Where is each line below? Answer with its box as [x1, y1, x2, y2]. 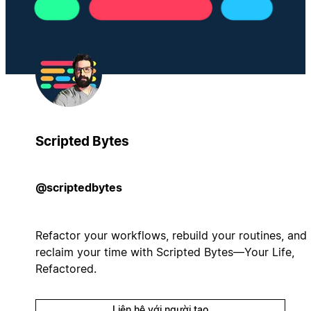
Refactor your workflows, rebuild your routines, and [35, 228, 307, 242]
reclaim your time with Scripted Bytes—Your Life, [35, 244, 294, 259]
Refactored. [35, 261, 96, 276]
